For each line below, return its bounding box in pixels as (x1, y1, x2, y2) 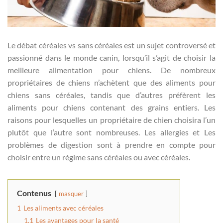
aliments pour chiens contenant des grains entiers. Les (7, 102, 216, 112)
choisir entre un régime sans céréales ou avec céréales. (7, 152, 190, 162)
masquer (59, 189, 84, 198)
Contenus (17, 188, 51, 198)
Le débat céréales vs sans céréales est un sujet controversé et (7, 40, 216, 50)
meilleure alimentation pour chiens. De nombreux (7, 65, 216, 75)
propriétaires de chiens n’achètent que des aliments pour (7, 77, 216, 87)
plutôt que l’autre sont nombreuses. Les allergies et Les (7, 127, 216, 137)
